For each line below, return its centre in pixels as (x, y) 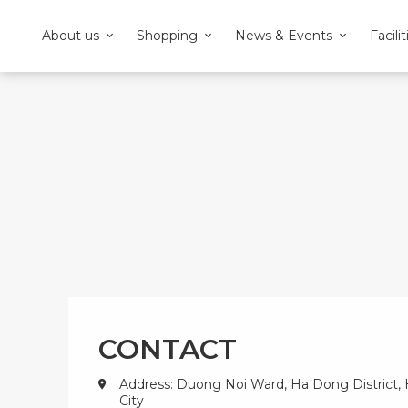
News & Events (284, 36)
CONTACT (168, 349)
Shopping (167, 36)
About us (71, 36)
